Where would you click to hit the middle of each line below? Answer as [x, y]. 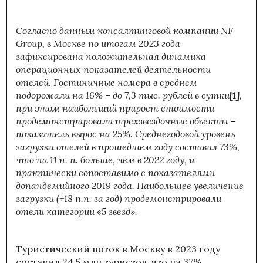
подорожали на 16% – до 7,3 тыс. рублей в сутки [123, 95]
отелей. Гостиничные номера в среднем [107, 82]
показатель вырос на [64, 134]
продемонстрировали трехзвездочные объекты [123, 121]
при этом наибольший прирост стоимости [115, 108]
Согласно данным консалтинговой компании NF [124, 30]
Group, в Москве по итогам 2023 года [98, 43]
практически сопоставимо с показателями [115, 172]
